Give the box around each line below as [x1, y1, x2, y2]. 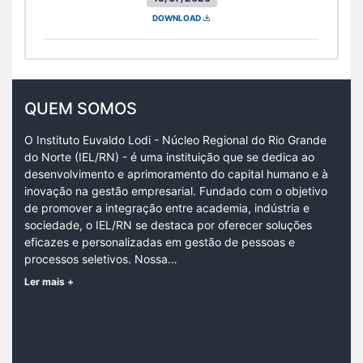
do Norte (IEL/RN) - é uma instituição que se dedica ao [24, 149, 314, 164]
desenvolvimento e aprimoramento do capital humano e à [24, 166, 328, 181]
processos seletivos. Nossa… [24, 251, 177, 266]
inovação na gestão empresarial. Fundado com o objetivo [24, 183, 327, 198]
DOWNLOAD [152, 12, 203, 23]
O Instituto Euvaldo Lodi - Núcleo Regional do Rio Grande [24, 132, 327, 147]
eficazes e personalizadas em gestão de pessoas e [24, 234, 295, 249]
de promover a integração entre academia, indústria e [24, 200, 310, 215]
